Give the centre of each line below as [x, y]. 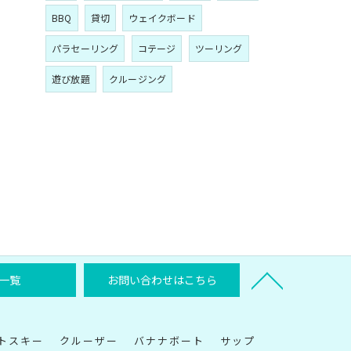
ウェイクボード [162, 18]
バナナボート [169, 340]
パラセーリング [85, 48]
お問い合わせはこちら [162, 279]
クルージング [138, 79]
